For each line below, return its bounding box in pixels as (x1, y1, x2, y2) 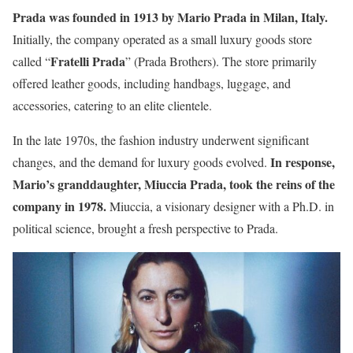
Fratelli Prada (50, 51, 125, 70)
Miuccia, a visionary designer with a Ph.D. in (106, 197, 334, 214)
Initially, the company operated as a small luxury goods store (13, 30, 312, 47)
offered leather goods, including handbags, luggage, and (13, 74, 291, 91)
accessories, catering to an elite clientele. (13, 96, 212, 113)
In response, (270, 152, 335, 171)
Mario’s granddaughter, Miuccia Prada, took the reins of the (13, 174, 335, 193)
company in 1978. (13, 196, 106, 215)
